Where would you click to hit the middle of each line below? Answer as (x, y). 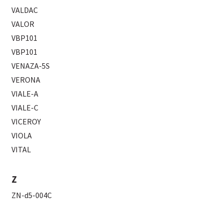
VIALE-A (25, 93)
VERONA (26, 79)
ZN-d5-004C (32, 195)
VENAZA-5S (31, 65)
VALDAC (25, 10)
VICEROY (26, 121)
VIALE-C (25, 107)
